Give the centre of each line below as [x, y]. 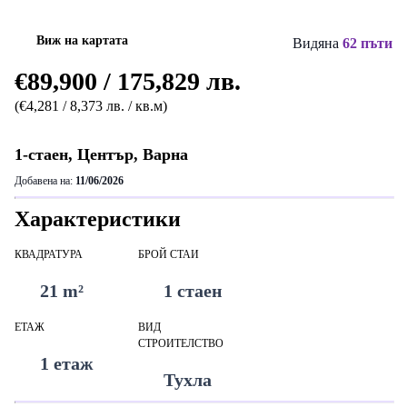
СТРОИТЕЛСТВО [181, 343]
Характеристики [98, 219]
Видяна [318, 43]
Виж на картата [82, 40]
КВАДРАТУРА [49, 254]
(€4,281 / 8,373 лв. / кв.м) [91, 106]
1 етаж [67, 363]
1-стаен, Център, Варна [101, 154]
